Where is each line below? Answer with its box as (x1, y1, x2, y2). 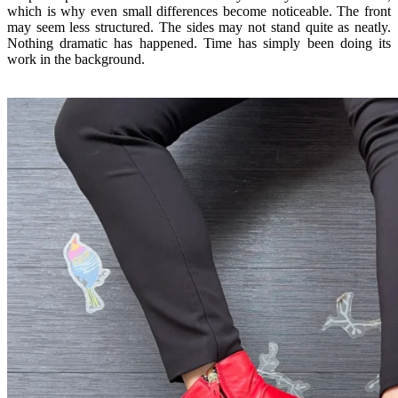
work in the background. (7, 51, 145, 67)
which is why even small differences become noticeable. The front (7, 3, 391, 19)
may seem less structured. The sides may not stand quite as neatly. (7, 19, 391, 35)
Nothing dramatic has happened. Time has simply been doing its (7, 35, 391, 51)
